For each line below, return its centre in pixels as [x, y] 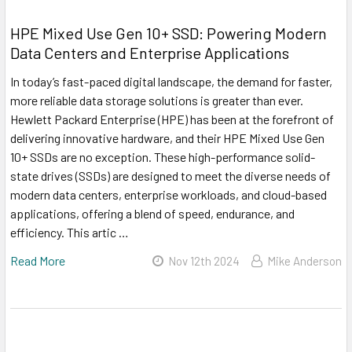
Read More [38, 261]
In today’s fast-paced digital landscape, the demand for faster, [171, 82]
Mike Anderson [304, 261]
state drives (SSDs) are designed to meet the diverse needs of [170, 176]
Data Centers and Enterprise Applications [150, 53]
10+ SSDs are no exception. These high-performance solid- [163, 157]
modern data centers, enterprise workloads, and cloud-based [169, 195]
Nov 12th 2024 [204, 261]
